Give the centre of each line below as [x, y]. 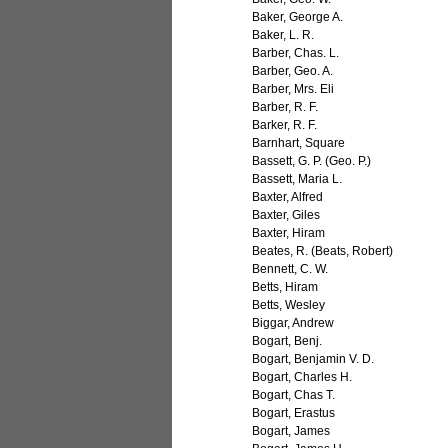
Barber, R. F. [285, 107]
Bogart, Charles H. [302, 377]
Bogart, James [291, 431]
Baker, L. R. [283, 35]
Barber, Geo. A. [293, 71]
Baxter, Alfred [288, 197]
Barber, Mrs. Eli [293, 89]
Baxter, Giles [286, 215]
